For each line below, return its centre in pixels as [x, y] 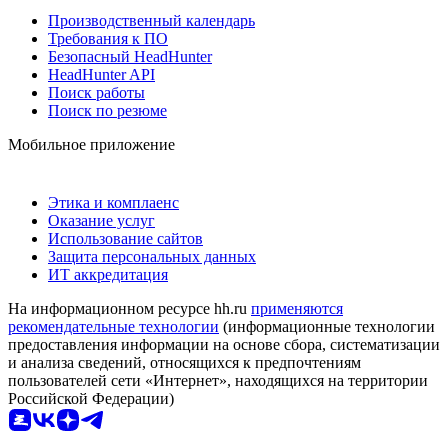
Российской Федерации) [91, 398]
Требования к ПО [108, 38]
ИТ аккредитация [108, 274]
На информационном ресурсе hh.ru [129, 308]
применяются [297, 308]
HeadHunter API [101, 74]
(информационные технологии [327, 326]
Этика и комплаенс [113, 202]
